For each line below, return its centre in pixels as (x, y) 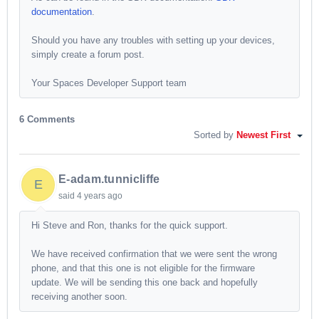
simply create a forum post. (88, 54)
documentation (62, 12)
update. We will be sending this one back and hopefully (145, 283)
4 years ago (100, 196)
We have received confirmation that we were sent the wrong (154, 254)
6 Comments (47, 119)
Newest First (265, 135)
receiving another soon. (79, 297)
